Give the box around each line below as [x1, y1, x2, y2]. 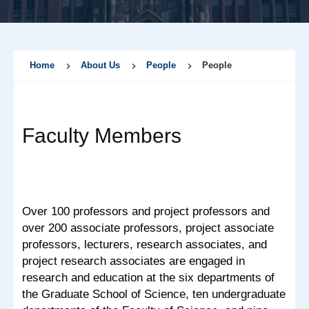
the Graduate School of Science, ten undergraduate [22, 287, 286, 301]
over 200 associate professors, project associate [22, 221, 274, 235]
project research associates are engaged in [22, 254, 245, 268]
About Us [81, 60, 120, 70]
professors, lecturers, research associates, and [22, 237, 267, 251]
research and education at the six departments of [22, 270, 275, 284]
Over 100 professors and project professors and [22, 204, 270, 218]
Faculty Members [22, 123, 181, 147]
